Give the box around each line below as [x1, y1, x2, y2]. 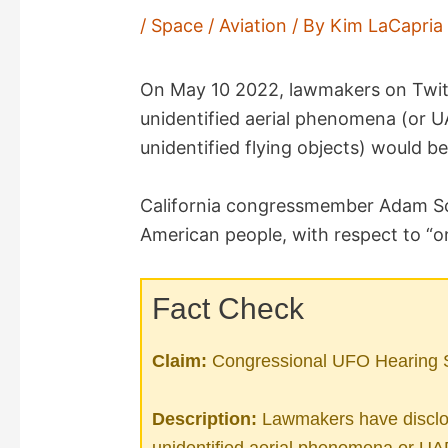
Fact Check [152, 291, 305, 325]
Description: [152, 408, 258, 429]
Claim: [152, 350, 208, 371]
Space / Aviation [151, 15, 288, 37]
